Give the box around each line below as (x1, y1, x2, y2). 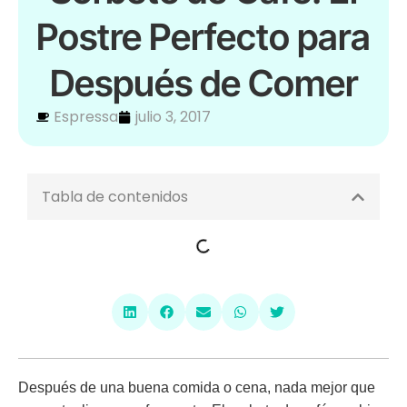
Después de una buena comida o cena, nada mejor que (18, 380, 375, 396)
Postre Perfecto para (36, 15, 371, 60)
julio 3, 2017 (135, 106, 211, 128)
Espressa (54, 106, 118, 128)
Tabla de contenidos (42, 186, 188, 208)
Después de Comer (49, 61, 358, 106)
